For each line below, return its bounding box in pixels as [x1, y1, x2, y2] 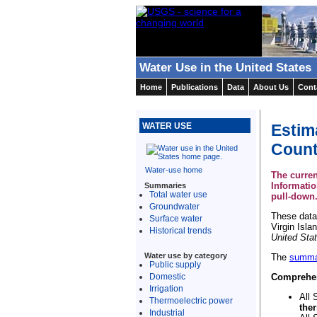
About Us [253, 83, 289, 91]
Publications [171, 83, 218, 91]
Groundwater [149, 201, 200, 211]
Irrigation [149, 283, 183, 293]
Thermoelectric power [149, 295, 233, 305]
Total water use [149, 189, 207, 199]
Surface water [149, 213, 202, 223]
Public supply [149, 259, 201, 269]
